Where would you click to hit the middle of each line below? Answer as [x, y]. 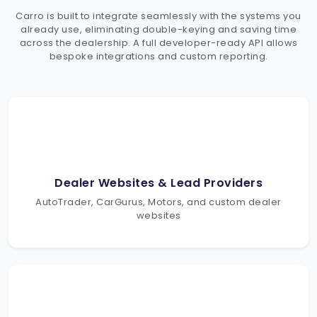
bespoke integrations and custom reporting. [158, 56]
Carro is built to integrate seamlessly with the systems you [158, 16]
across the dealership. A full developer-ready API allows [158, 42]
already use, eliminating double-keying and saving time [158, 29]
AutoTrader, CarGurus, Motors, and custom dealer [158, 202]
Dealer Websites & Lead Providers [158, 183]
